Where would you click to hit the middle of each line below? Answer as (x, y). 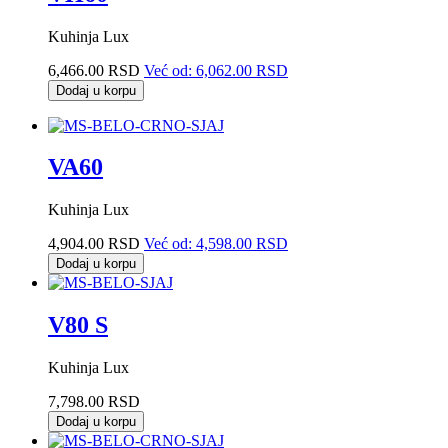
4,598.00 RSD (242, 244)
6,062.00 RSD (242, 70)
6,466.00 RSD (94, 70)
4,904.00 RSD (94, 244)
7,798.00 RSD (94, 402)
